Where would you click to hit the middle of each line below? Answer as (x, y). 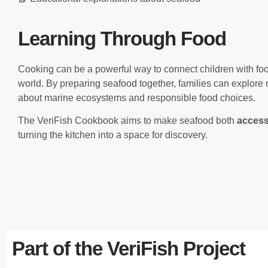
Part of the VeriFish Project (129, 249)
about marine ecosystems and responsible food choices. (137, 98)
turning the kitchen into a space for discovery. (113, 135)
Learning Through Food (122, 38)
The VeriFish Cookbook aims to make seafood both (127, 121)
